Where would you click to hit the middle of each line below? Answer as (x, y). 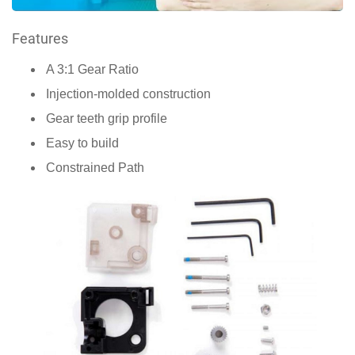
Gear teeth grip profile (107, 119)
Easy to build (82, 143)
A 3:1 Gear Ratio (92, 70)
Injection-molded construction (128, 94)
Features (40, 39)
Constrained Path (95, 168)
